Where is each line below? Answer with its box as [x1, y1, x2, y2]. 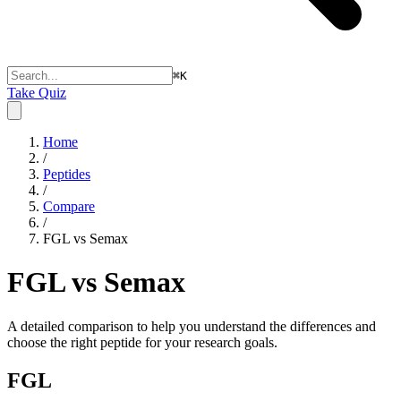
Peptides [43, 166, 90, 182]
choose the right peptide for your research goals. [7, 334, 277, 350]
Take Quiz [7, 85, 66, 100]
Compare [43, 199, 95, 214]
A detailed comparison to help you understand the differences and [7, 318, 376, 334]
